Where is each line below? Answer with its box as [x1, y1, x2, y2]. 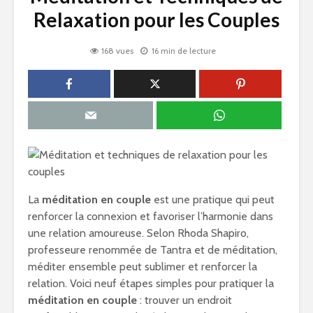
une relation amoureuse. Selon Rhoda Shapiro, [28, 226, 249, 240]
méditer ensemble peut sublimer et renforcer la [28, 260, 257, 273]
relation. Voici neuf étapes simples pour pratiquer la [28, 277, 274, 290]
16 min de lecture [152, 45, 216, 57]
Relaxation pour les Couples [34, 8, 279, 31]
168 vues [101, 45, 133, 57]
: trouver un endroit [137, 293, 232, 307]
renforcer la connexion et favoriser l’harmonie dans [28, 210, 273, 223]
